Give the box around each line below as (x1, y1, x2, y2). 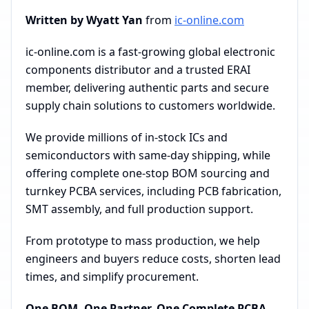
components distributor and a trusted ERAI (26, 62, 250, 77)
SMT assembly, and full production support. (26, 201, 253, 217)
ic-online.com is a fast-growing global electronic (26, 44, 275, 59)
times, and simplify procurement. (26, 269, 199, 284)
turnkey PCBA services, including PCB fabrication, (26, 183, 281, 199)
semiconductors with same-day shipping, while (26, 148, 270, 163)
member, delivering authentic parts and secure (26, 80, 269, 95)
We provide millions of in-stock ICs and (26, 130, 228, 145)
